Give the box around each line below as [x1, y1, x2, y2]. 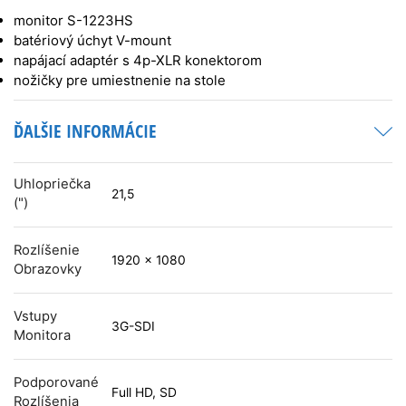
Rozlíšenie [14, 242, 80, 259]
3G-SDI [111, 319, 155, 334]
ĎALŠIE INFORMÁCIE [14, 118, 157, 143]
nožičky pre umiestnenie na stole [14, 71, 226, 89]
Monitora [14, 327, 71, 344]
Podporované [14, 374, 99, 391]
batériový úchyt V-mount [14, 31, 171, 49]
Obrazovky [14, 261, 82, 278]
